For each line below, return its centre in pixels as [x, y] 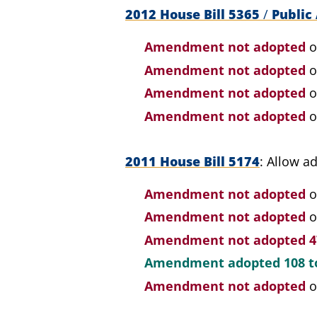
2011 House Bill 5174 [192, 161]
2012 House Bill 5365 [194, 14]
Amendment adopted [214, 263]
